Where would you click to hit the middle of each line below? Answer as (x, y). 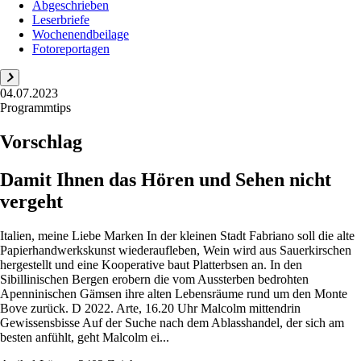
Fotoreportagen (71, 49)
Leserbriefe (61, 20)
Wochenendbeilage (81, 34)
